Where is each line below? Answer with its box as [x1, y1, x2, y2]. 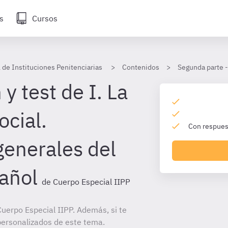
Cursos [32, 13, 58, 23]
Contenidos [122, 63, 159, 72]
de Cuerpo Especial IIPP [42, 177, 130, 187]
